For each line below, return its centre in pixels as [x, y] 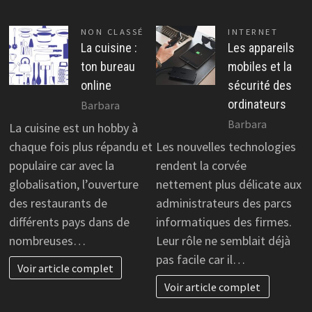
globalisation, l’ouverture [73, 185]
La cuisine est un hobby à [73, 128]
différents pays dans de [69, 222]
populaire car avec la [61, 166]
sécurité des [260, 85]
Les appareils [261, 47]
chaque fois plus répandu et [80, 147]
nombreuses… [47, 241]
